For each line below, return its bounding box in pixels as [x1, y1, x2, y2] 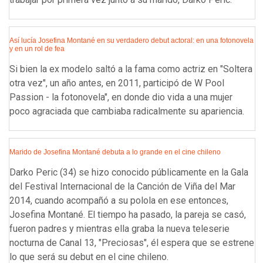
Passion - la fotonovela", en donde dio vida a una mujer [9, 92, 232, 103]
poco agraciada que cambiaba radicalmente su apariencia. [9, 106, 244, 117]
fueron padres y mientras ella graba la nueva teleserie [9, 223, 230, 235]
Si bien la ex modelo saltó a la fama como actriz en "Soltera [9, 63, 252, 75]
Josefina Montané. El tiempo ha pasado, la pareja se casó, [9, 209, 246, 221]
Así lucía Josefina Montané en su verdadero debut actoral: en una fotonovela [9, 36, 254, 45]
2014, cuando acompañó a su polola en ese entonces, [9, 195, 228, 207]
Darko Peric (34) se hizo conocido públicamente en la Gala [9, 167, 248, 178]
